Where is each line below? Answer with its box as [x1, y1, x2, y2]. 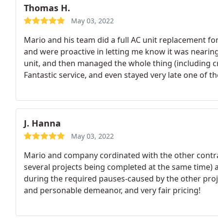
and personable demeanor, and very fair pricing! [24, 185, 200, 196]
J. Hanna [24, 117, 61, 129]
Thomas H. [24, 2, 70, 14]
